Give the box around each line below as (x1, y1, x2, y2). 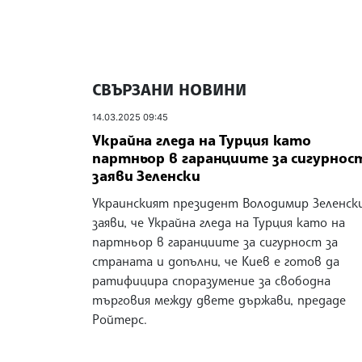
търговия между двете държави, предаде (92, 291, 346, 308)
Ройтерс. (92, 310, 147, 327)
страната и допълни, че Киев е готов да (92, 252, 339, 269)
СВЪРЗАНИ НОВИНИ (92, 79, 246, 100)
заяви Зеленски (92, 166, 200, 184)
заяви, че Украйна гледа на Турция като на (92, 213, 345, 230)
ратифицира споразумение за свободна (92, 271, 330, 288)
